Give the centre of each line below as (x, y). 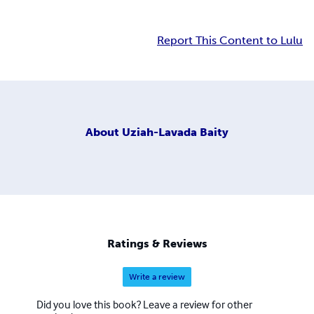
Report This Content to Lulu (230, 41)
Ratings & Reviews (157, 244)
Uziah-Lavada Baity (175, 132)
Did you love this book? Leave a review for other (144, 305)
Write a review (157, 277)
